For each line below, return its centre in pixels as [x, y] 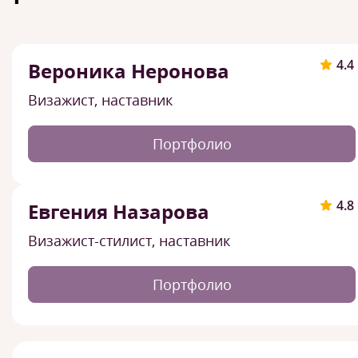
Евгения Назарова [121, 211]
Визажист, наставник [100, 100]
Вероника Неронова [131, 71]
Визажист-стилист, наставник [129, 241]
